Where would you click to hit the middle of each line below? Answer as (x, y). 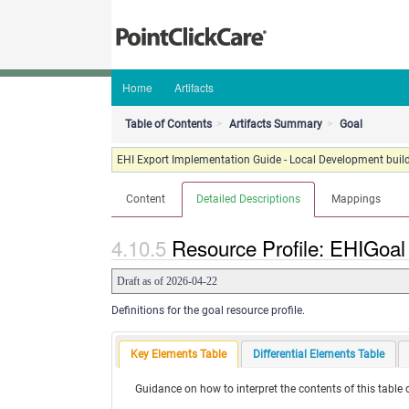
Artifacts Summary (276, 124)
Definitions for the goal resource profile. (208, 311)
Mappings (356, 199)
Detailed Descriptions (248, 199)
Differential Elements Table (318, 354)
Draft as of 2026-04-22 (167, 282)
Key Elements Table (179, 354)
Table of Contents (168, 124)
